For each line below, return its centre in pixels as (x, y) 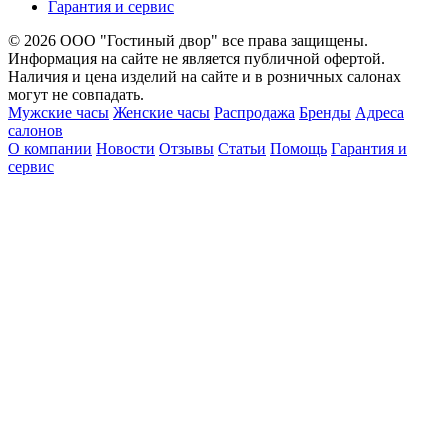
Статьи (242, 149)
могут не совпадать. (76, 95)
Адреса (379, 113)
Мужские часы (58, 113)
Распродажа (254, 113)
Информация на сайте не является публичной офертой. (196, 59)
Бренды (325, 113)
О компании (50, 149)
